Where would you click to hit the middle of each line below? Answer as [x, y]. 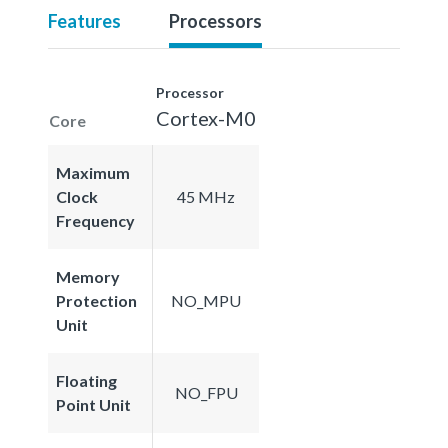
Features [84, 20]
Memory [88, 276]
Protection [96, 300]
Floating [86, 380]
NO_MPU [206, 300]
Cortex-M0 [206, 117]
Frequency [95, 220]
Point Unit [93, 404]
